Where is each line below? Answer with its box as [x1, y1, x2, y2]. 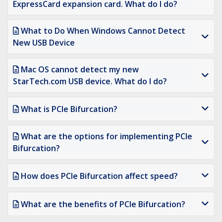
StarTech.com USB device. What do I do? [13, 76, 167, 87]
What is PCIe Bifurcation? [21, 103, 117, 114]
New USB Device [13, 37, 75, 49]
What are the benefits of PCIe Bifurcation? [21, 198, 185, 210]
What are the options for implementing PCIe [21, 131, 192, 142]
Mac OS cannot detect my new [21, 64, 139, 75]
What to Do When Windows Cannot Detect [21, 25, 185, 37]
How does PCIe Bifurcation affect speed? [21, 170, 178, 181]
